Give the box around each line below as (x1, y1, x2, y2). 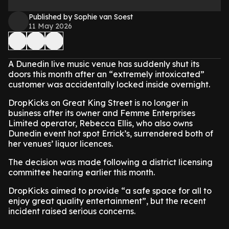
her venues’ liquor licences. (8, 139, 113, 149)
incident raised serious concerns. (8, 206, 135, 216)
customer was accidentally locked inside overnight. (8, 79, 210, 89)
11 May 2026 (29, 21, 72, 31)
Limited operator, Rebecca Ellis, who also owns (8, 118, 193, 128)
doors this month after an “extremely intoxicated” (8, 69, 204, 79)
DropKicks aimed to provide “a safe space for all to (8, 186, 212, 196)
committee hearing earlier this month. (8, 167, 155, 177)
